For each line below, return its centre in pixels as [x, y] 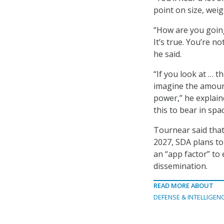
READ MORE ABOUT [183, 186]
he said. [167, 54]
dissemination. [181, 166]
